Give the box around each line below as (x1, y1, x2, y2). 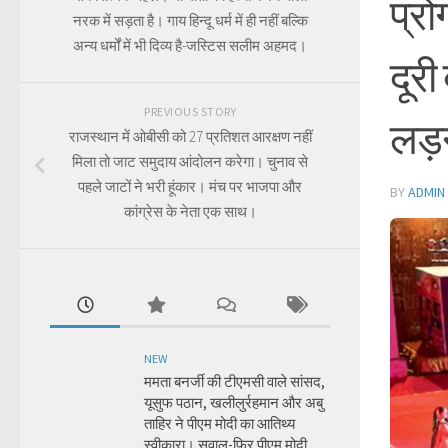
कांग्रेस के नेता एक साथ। (123, 202, 257, 221)
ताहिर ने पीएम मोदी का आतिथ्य (144, 414, 295, 433)
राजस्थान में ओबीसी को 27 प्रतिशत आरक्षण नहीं (68, 127, 312, 146)
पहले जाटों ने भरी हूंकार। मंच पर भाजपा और (78, 177, 302, 196)
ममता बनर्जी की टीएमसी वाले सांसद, (144, 372, 325, 391)
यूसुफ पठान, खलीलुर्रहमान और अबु (144, 393, 323, 412)
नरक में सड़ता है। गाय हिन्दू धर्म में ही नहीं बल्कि (72, 11, 308, 30)
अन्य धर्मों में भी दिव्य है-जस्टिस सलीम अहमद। (73, 36, 307, 55)
